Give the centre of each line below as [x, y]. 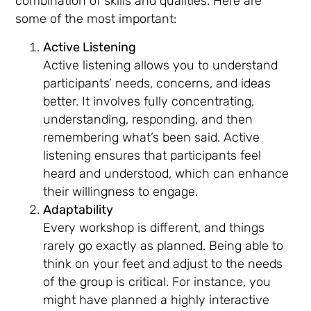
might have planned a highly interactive [157, 300]
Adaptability [78, 209]
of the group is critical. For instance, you [157, 281]
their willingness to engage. [121, 191]
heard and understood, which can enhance [166, 173]
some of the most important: [96, 19]
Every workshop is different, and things [154, 227]
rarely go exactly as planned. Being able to [163, 245]
